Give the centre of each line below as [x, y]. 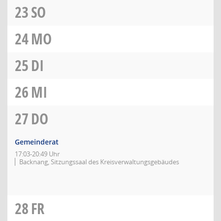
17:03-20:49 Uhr [37, 154]
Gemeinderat [37, 142]
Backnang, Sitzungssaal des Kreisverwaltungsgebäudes [99, 162]
